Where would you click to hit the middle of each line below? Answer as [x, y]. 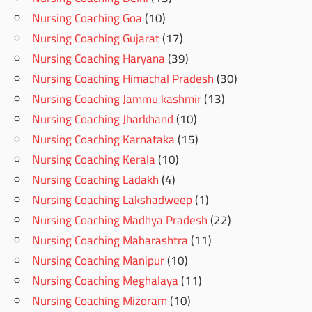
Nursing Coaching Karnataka [104, 140]
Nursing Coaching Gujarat [96, 39]
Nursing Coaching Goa [87, 18]
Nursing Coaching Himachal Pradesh [123, 79]
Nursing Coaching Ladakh [96, 180]
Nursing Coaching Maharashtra [110, 241]
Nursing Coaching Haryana [99, 59]
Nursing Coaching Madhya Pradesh [120, 220]
